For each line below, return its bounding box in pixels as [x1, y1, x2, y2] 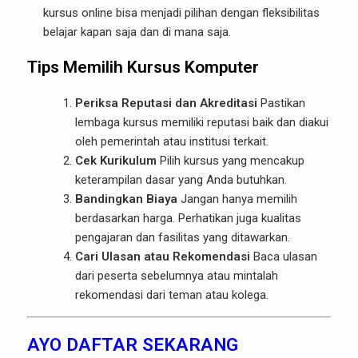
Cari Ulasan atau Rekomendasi [75, 249, 250, 264]
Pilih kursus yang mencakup [157, 153, 304, 168]
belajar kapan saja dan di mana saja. [43, 25, 231, 39]
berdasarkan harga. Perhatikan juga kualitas [75, 211, 301, 225]
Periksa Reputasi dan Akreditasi [75, 96, 257, 110]
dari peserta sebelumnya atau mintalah [75, 268, 278, 283]
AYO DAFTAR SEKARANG [27, 334, 243, 355]
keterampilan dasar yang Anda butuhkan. [75, 173, 287, 187]
